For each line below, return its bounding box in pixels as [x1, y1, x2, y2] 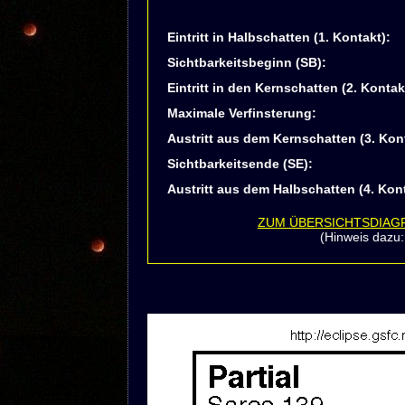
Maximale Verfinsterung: [166, 106, 316, 120]
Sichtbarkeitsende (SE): [166, 156, 313, 171]
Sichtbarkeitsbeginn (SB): [166, 55, 326, 70]
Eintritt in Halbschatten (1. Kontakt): [166, 30, 391, 44]
